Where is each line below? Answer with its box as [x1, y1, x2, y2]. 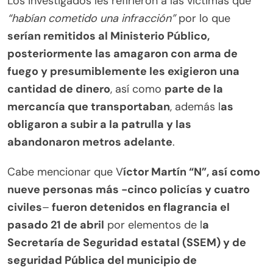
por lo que [175, 11, 230, 26]
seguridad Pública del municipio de [7, 253, 197, 268]
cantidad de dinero [7, 82, 110, 97]
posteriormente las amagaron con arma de [7, 46, 238, 62]
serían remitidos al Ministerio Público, [7, 29, 210, 44]
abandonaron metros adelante [7, 135, 172, 150]
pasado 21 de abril [7, 218, 104, 233]
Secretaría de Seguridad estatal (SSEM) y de [7, 235, 246, 250]
